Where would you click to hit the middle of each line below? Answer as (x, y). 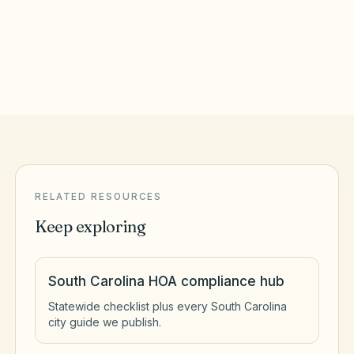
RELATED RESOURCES (99, 197)
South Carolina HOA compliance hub (166, 281)
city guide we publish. (105, 322)
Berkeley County (75, 54)
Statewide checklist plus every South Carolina (168, 306)
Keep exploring (90, 226)
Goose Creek (75, 36)
